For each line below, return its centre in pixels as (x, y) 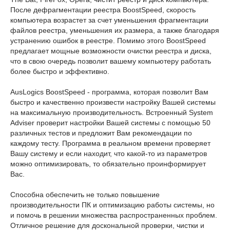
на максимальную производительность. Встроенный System (112, 112)
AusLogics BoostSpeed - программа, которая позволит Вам (109, 92)
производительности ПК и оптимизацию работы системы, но (112, 205)
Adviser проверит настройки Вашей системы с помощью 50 (110, 123)
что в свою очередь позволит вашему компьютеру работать (111, 61)
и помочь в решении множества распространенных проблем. (114, 215)
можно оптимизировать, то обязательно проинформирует (108, 164)
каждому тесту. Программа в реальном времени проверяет (110, 143)
